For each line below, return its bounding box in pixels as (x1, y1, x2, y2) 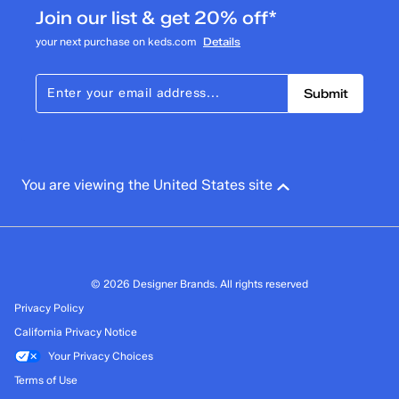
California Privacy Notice (14, 325, 137, 338)
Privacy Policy (14, 301, 84, 314)
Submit (304, 85, 348, 102)
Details (203, 35, 240, 48)
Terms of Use (14, 373, 77, 387)
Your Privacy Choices (48, 349, 153, 362)
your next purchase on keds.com (36, 35, 199, 48)
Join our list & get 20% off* (36, 7, 277, 28)
